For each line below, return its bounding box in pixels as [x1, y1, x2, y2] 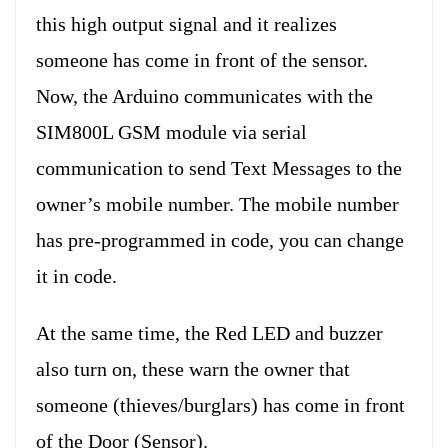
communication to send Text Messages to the [36, 156, 402, 179]
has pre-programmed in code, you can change [36, 228, 404, 251]
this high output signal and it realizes [36, 12, 337, 35]
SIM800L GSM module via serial [36, 120, 307, 143]
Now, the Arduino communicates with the [36, 84, 373, 107]
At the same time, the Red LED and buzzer [36, 321, 383, 344]
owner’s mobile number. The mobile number [36, 192, 399, 215]
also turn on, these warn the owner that [36, 357, 350, 380]
